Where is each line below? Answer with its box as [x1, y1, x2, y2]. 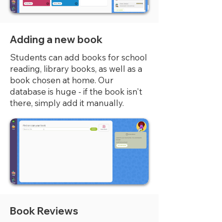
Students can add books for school [10, 52, 147, 62]
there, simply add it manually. [10, 98, 126, 108]
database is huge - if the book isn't [10, 86, 142, 97]
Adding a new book [10, 33, 103, 46]
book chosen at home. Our [10, 75, 113, 85]
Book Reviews [10, 205, 78, 217]
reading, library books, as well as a [10, 63, 142, 74]
